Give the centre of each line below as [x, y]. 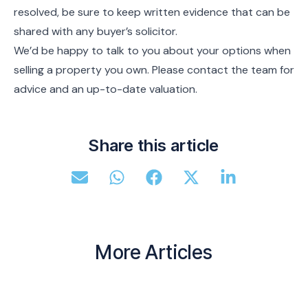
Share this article [154, 145]
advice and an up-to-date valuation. [106, 89]
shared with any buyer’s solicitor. [98, 31]
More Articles [154, 252]
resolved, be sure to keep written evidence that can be [152, 12]
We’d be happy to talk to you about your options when [152, 51]
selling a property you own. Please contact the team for [154, 70]
